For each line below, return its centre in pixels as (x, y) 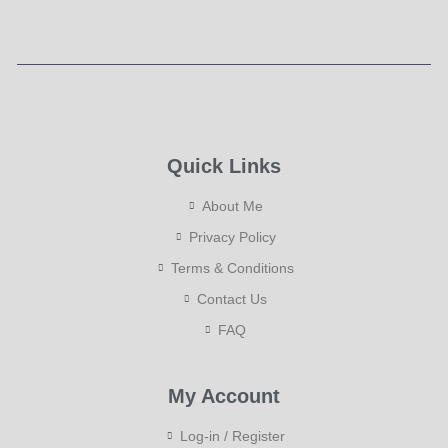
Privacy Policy (232, 237)
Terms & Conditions (232, 268)
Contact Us (232, 299)
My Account (224, 396)
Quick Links (224, 166)
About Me (232, 206)
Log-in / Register (232, 436)
